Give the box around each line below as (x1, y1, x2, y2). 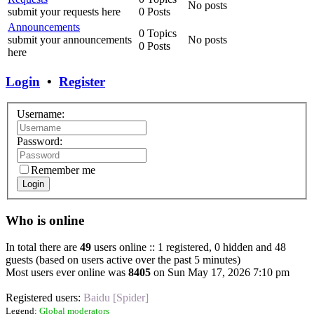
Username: (17, 108, 64, 121)
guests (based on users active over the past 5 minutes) (6, 254, 240, 266)
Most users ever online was (6, 266, 128, 279)
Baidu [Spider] (83, 292, 149, 304)
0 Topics (139, 27, 179, 39)
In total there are (6, 241, 80, 254)
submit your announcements (8, 34, 132, 46)
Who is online (6, 212, 84, 228)
